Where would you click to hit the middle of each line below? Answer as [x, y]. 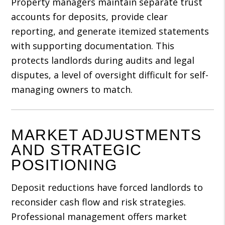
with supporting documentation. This [93, 46]
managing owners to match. [72, 89]
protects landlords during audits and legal [103, 60]
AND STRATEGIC [77, 150]
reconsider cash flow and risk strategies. [99, 202]
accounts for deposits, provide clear [90, 17]
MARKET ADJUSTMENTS [106, 135]
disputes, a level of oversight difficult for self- [110, 75]
